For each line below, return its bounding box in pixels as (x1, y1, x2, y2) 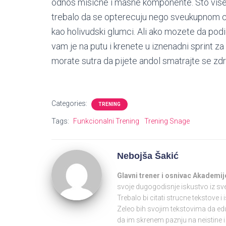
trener (139, 172, 160, 180)
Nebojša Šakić (117, 151, 179, 161)
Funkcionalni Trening (73, 117, 139, 126)
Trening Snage (144, 117, 190, 126)
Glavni (117, 172, 138, 180)
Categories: (51, 99, 89, 108)
